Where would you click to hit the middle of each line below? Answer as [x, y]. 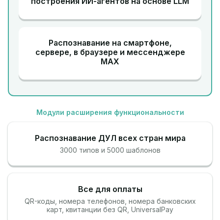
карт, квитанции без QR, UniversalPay [110, 209]
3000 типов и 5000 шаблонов [110, 150]
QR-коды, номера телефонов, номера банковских [110, 201]
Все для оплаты [110, 189]
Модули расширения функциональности [110, 112]
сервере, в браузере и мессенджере [110, 52]
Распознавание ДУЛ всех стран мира [110, 138]
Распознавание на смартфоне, [110, 43]
